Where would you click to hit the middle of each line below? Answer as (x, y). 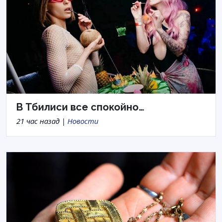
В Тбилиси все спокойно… (80, 107)
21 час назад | (42, 121)
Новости (83, 121)
